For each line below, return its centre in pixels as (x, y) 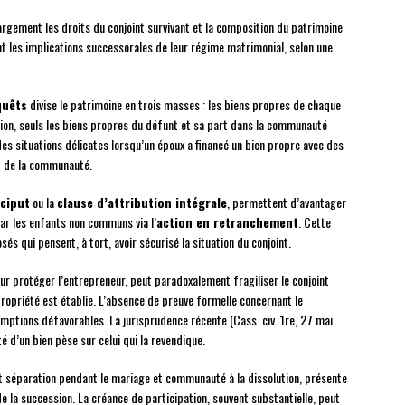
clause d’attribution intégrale (142, 202)
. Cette (315, 222)
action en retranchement (227, 222)
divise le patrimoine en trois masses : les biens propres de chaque (184, 105)
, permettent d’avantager (287, 202)
